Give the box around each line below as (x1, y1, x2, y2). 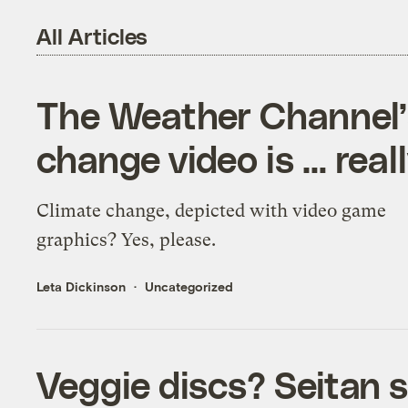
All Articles (36, 23, 148, 50)
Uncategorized (145, 278, 234, 294)
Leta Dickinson (36, 278, 127, 294)
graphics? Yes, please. (36, 229, 217, 250)
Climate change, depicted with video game (36, 199, 387, 221)
